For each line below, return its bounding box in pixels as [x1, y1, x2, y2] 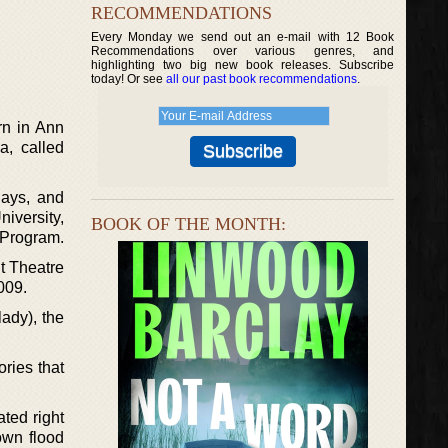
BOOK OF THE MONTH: [91, 214, 286, 234]
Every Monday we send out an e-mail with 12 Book [91, 30, 395, 44]
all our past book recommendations [166, 72, 357, 86]
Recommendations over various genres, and [91, 44, 395, 58]
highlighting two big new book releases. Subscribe [91, 58, 395, 72]
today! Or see [91, 72, 166, 86]
